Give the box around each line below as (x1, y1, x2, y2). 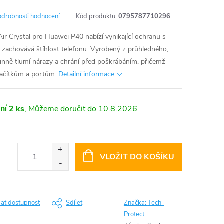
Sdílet (66, 198, 82, 207)
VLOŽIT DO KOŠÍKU (99, 151, 174, 162)
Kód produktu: (76, 12, 117, 21)
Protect (123, 210, 144, 219)
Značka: (123, 198, 148, 207)
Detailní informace (58, 69, 114, 79)
